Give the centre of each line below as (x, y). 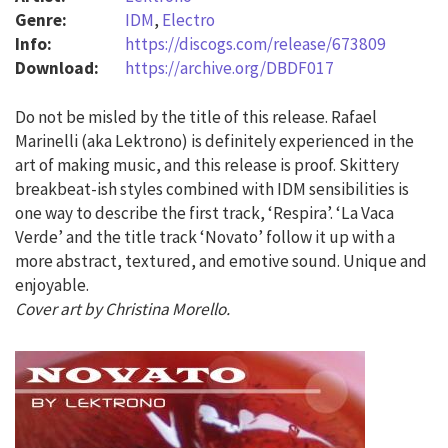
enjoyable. (52, 284)
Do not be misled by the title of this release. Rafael (196, 116)
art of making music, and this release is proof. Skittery (207, 164)
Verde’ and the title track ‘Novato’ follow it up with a (205, 236)
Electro (188, 19)
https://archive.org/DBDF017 (229, 67)
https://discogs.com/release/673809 (255, 43)
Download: (58, 67)
